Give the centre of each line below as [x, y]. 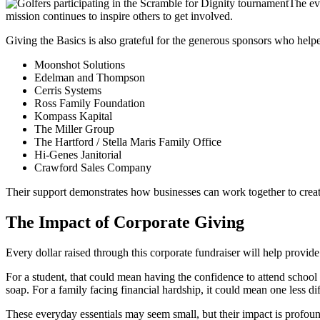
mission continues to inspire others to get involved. [119, 16]
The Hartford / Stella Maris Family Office [128, 141]
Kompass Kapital [73, 116]
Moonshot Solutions [80, 64]
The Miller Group [74, 129]
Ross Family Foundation [90, 103]
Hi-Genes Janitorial [78, 154]
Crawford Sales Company [93, 167]
